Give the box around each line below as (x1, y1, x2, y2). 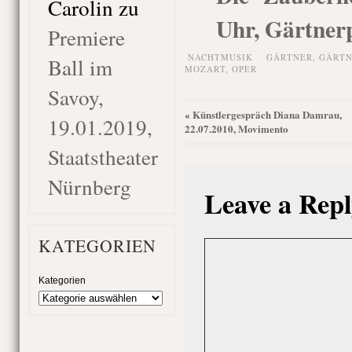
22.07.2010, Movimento (184, 121, 288, 136)
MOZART (184, 63, 225, 75)
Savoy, (47, 82, 104, 112)
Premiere (47, 23, 125, 52)
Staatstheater (47, 142, 158, 171)
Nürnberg (47, 172, 131, 201)
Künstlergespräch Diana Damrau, (192, 107, 342, 122)
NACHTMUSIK (187, 51, 253, 63)
